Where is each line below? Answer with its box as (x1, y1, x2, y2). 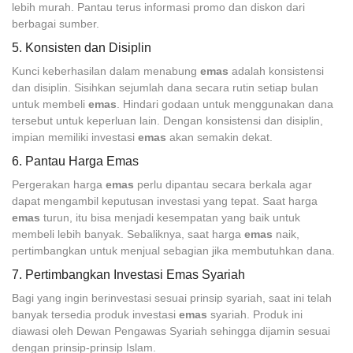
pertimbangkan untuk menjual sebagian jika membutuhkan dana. (12, 244, 335, 257)
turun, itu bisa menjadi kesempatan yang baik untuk (40, 211, 300, 224)
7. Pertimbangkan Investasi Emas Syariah (12, 268, 245, 281)
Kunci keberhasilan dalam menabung (12, 65, 200, 77)
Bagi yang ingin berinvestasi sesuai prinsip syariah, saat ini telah (12, 292, 332, 304)
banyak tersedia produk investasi (12, 308, 179, 321)
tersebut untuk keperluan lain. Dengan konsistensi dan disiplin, (12, 114, 323, 127)
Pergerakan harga (12, 178, 106, 191)
